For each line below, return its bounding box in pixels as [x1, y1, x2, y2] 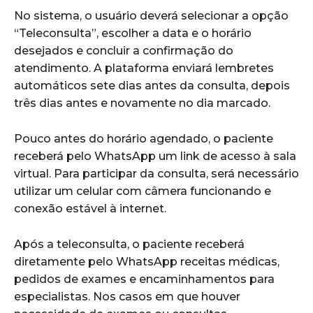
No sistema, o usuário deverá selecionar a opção [14, 9, 289, 23]
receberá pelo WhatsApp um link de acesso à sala [14, 150, 296, 163]
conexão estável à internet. [14, 202, 166, 216]
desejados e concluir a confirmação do [14, 44, 233, 58]
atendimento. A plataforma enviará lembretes [14, 61, 274, 75]
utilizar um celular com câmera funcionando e [14, 184, 271, 198]
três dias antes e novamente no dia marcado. [14, 96, 270, 110]
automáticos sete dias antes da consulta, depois [14, 79, 290, 93]
